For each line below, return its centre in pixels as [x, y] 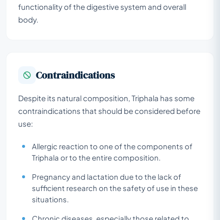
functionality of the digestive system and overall [102, 6]
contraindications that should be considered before [109, 110]
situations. [50, 199]
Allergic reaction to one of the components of [112, 146]
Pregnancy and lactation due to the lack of [107, 177]
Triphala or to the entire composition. [96, 157]
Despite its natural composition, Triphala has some [106, 98]
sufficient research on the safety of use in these [115, 188]
